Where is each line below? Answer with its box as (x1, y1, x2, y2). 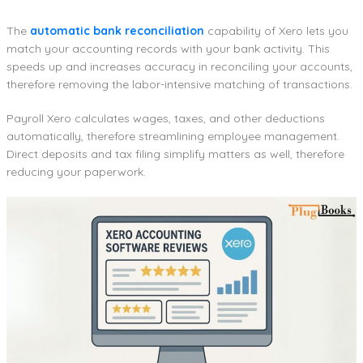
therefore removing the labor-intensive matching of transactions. (6, 77, 352, 92)
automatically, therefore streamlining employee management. (6, 129, 340, 144)
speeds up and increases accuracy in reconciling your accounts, (6, 59, 352, 75)
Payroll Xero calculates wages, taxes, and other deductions (6, 111, 325, 126)
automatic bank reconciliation (30, 23, 204, 39)
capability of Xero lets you (204, 23, 348, 39)
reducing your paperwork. (6, 164, 146, 180)
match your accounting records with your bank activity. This (6, 41, 330, 57)
